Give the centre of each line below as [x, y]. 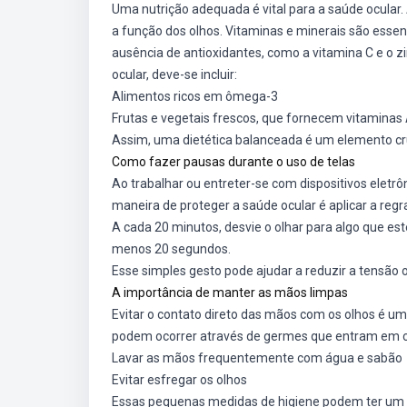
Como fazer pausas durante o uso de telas [233, 162]
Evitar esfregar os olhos [179, 380]
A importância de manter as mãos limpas [230, 293]
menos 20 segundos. [171, 249]
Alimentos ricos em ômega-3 [195, 96]
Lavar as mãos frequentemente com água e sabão [257, 358]
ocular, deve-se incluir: [174, 74]
